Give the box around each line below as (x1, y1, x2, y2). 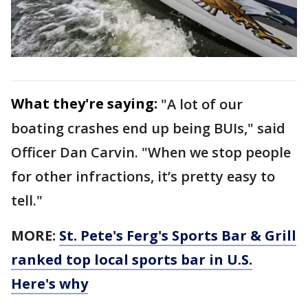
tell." (11, 190, 43, 210)
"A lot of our (161, 94, 243, 113)
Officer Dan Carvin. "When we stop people (11, 142, 291, 162)
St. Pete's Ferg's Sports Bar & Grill (59, 225, 296, 245)
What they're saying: (11, 93, 157, 113)
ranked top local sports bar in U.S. (11, 250, 252, 269)
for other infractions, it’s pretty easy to (11, 166, 275, 186)
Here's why (11, 274, 88, 293)
